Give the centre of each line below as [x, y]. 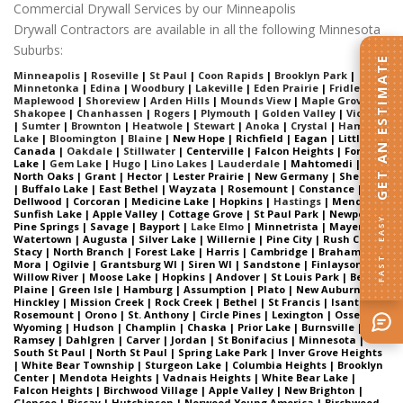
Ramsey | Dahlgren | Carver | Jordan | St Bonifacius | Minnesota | [189, 339]
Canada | [39, 150]
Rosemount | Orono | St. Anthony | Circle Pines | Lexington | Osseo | [194, 314]
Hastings [297, 201]
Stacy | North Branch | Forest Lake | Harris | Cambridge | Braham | [191, 251]
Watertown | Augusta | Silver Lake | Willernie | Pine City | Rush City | [197, 238]
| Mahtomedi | [320, 163]
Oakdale [90, 150]
